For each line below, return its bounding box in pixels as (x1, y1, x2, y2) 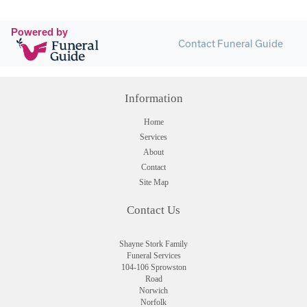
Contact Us (127, 203, 180, 217)
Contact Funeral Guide (177, 37, 283, 49)
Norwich (139, 285, 168, 295)
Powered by (11, 25, 68, 38)
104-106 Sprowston (121, 262, 186, 272)
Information (124, 91, 183, 105)
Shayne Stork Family (119, 238, 188, 249)
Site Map (138, 177, 169, 187)
